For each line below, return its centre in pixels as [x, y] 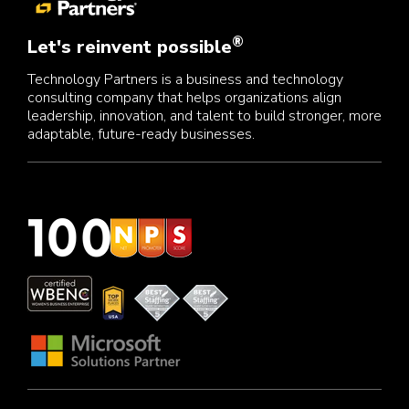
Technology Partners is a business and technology [185, 80]
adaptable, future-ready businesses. [141, 135]
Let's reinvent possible [130, 47]
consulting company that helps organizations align [184, 98]
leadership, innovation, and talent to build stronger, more [204, 116]
